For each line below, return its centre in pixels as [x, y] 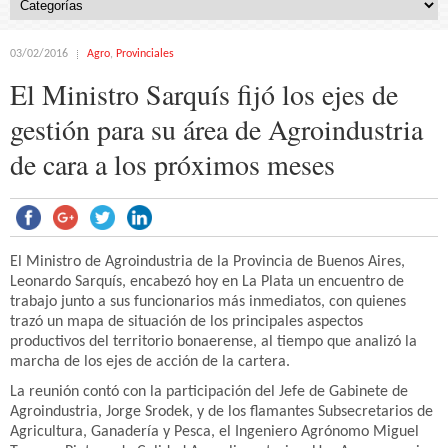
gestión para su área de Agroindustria [216, 129]
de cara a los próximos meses [172, 164]
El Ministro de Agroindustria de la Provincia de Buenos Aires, [207, 262]
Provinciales [145, 54]
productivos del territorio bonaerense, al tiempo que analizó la [213, 342]
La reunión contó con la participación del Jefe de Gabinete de [209, 392]
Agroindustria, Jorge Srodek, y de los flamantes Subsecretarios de [221, 412]
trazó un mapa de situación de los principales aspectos [186, 322]
